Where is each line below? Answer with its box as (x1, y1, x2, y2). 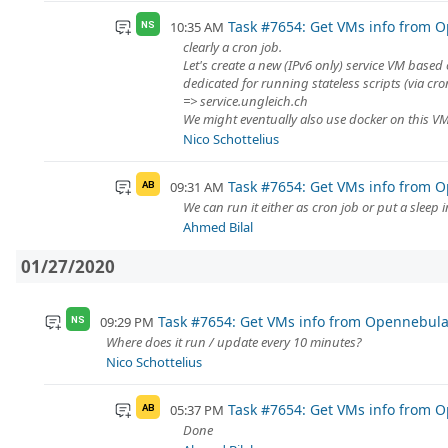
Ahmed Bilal (183, 218, 253, 237)
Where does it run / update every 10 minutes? (106, 333, 362, 352)
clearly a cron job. (183, 38, 282, 57)
